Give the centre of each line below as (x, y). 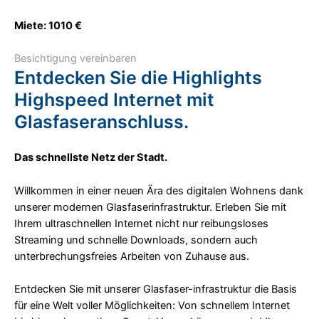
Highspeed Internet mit (114, 100)
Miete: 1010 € (48, 25)
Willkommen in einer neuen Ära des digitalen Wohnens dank (159, 190)
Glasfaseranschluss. (101, 122)
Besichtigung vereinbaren (75, 59)
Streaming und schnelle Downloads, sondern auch (136, 240)
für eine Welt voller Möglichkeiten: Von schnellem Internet (152, 305)
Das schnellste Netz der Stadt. (91, 158)
